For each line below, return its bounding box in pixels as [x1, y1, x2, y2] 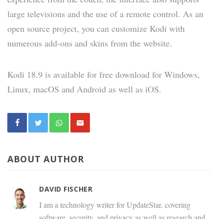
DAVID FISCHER [39, 184, 93, 194]
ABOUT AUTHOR [7, 153, 84, 165]
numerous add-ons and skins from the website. [7, 37, 172, 49]
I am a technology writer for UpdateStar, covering [39, 199, 191, 210]
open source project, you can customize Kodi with [7, 22, 185, 35]
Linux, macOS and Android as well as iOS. [7, 83, 161, 95]
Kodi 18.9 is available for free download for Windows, [7, 68, 200, 81]
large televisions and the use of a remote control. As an [7, 8, 203, 20]
